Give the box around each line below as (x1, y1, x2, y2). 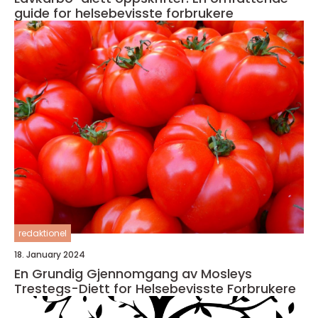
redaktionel (18, 227, 67, 240)
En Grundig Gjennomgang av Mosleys (14, 265, 252, 283)
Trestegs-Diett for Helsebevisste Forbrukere (14, 280, 296, 298)
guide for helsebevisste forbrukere (14, 4, 234, 23)
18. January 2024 (14, 248, 85, 261)
